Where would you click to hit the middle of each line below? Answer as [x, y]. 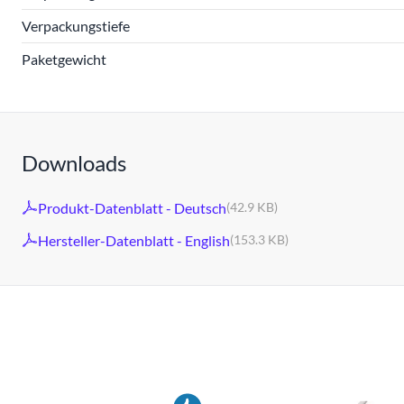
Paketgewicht [64, 59]
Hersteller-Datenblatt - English [134, 240]
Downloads [74, 163]
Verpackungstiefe [76, 26]
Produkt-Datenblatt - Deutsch [132, 207]
